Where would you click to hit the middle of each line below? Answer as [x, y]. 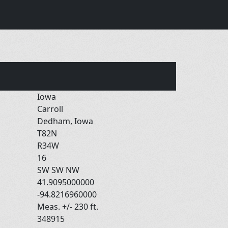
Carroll [51, 109]
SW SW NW [59, 170]
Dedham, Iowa [66, 121]
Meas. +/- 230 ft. [69, 206]
